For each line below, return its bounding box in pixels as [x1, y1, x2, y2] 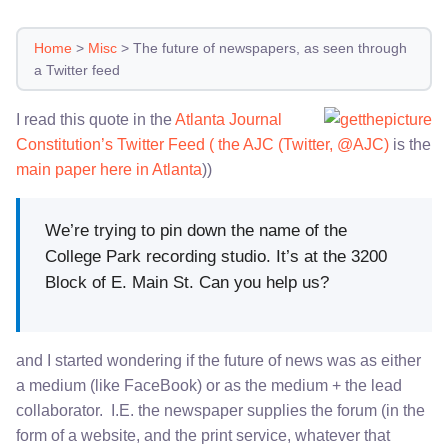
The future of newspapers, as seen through [133, 40, 407, 56]
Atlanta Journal [175, 111, 282, 128]
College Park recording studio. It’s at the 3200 [45, 247, 388, 267]
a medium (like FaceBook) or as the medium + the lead [16, 377, 402, 395]
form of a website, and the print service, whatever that [16, 427, 390, 445]
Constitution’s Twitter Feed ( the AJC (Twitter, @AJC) [16, 136, 389, 153]
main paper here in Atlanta [16, 161, 202, 178]
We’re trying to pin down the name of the [45, 221, 348, 241]
